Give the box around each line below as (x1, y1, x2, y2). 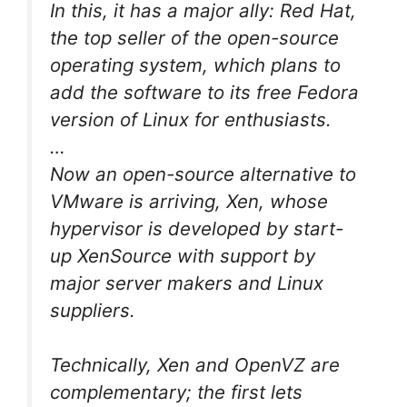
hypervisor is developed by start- (50, 216, 343, 240)
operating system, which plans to (50, 53, 341, 76)
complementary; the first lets (50, 381, 303, 404)
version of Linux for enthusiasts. (50, 107, 332, 131)
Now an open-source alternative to (50, 162, 356, 185)
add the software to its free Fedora (50, 80, 359, 104)
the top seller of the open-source (50, 25, 339, 49)
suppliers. (50, 298, 135, 322)
